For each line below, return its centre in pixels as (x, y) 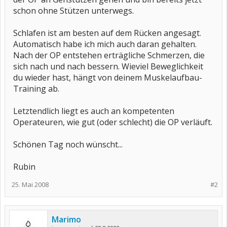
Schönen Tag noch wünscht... (68, 144)
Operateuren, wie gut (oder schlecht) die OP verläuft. (113, 122)
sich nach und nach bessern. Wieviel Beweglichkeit (108, 66)
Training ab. (36, 89)
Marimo (66, 219)
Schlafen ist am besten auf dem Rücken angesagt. (107, 33)
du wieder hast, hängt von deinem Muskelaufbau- (108, 78)
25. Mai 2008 (30, 184)
